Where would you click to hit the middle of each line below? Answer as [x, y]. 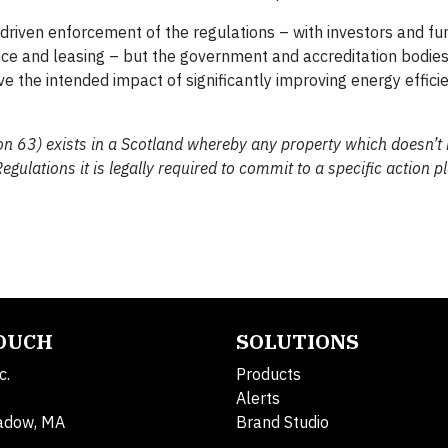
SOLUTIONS [297, 341]
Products [268, 374]
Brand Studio [282, 422]
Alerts [258, 398]
